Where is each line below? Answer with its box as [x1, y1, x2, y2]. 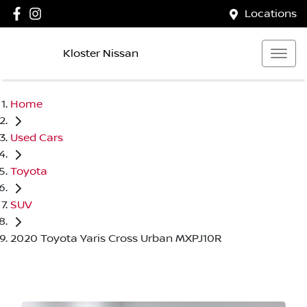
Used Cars [10, 131, 63, 144]
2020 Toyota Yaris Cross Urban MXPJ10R [10, 232, 222, 245]
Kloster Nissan [63, 47, 138, 60]
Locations [245, 8, 297, 20]
